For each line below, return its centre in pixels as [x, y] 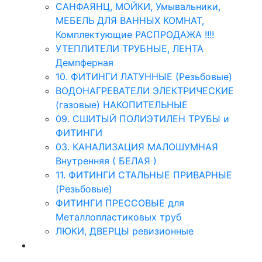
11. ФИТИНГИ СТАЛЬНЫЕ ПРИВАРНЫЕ [144, 175]
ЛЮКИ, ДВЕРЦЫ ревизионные [125, 231]
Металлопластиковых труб [118, 217]
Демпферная [85, 63]
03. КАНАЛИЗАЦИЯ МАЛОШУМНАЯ [137, 147]
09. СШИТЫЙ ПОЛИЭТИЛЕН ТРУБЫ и [142, 119]
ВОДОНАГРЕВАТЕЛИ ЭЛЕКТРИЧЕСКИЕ [145, 91]
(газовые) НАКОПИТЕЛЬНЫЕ [122, 105]
